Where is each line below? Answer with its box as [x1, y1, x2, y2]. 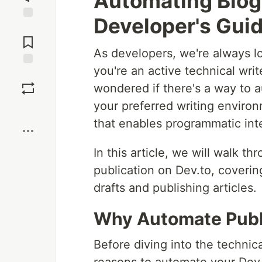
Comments [8, 32, 49, 43]
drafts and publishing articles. [94, 181, 257, 195]
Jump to [12, 22, 44, 33]
